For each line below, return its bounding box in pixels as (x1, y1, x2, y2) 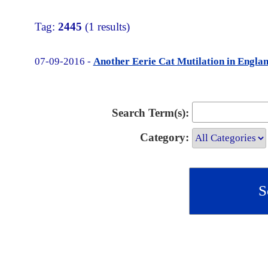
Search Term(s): (111, 106, 189, 120)
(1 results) (81, 20, 130, 33)
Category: (139, 130, 189, 144)
